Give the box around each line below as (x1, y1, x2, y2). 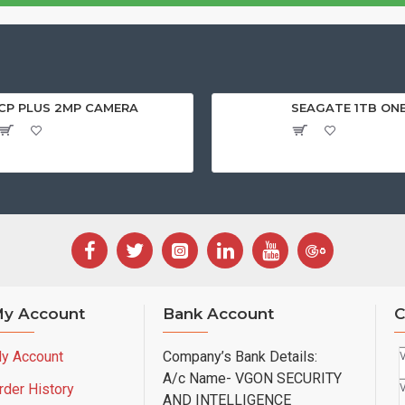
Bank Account (163, 304, 274, 323)
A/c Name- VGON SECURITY (163, 369, 342, 387)
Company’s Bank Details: (163, 347, 317, 365)
